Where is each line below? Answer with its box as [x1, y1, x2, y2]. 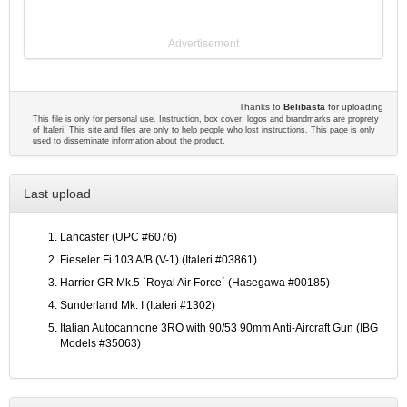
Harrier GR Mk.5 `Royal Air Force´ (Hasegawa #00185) [60, 276, 330, 290]
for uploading [325, 102, 383, 113]
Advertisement [168, 37, 239, 51]
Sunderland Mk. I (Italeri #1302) [60, 299, 215, 313]
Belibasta [283, 102, 325, 113]
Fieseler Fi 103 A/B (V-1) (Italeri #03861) [60, 253, 257, 267]
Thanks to [239, 102, 283, 113]
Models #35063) [60, 337, 141, 351]
